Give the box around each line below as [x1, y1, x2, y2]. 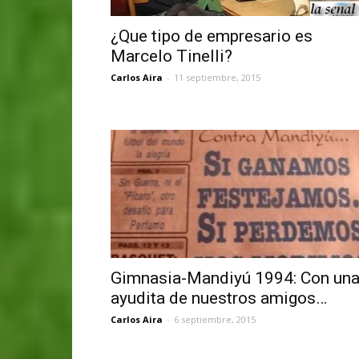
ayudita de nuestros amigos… [111, 288, 327, 308]
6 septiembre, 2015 [174, 313, 256, 325]
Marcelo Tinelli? [111, 46, 232, 66]
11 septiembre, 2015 [174, 71, 260, 83]
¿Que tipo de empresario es [111, 26, 313, 46]
